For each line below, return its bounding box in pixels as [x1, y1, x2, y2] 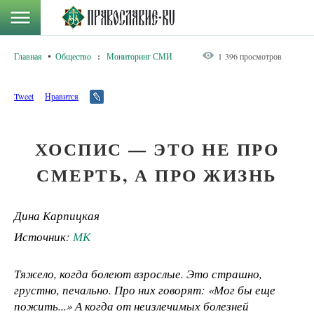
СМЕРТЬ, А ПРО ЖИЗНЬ [36, 162, 278, 188]
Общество [55, 50, 91, 62]
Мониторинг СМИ [107, 50, 172, 62]
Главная [14, 50, 42, 62]
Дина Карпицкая [14, 207, 100, 224]
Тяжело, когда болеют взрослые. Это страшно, [14, 266, 262, 282]
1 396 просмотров [218, 50, 282, 62]
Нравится [45, 90, 78, 102]
